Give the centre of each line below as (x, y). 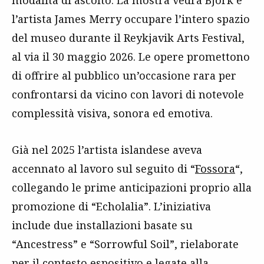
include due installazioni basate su (102, 225)
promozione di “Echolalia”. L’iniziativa (111, 207)
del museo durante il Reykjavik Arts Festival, (128, 38)
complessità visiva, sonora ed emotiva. (112, 113)
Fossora (215, 169)
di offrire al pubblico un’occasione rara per (124, 76)
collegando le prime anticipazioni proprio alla (132, 188)
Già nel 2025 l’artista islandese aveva (107, 150)
